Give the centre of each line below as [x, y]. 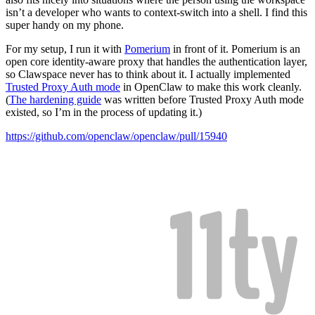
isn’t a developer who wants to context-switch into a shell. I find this [156, 13]
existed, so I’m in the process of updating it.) [104, 112]
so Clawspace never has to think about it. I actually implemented [148, 75]
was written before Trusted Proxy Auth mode [202, 100]
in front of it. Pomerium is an [235, 49]
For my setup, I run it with [65, 49]
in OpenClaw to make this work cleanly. [211, 87]
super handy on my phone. [65, 25]
